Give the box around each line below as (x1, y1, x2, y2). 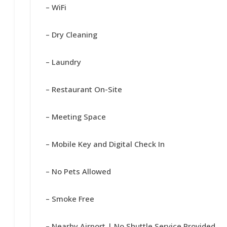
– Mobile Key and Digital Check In (46, 139, 165, 149)
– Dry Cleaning (46, 29, 98, 40)
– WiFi (46, 2, 67, 12)
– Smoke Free (46, 194, 95, 204)
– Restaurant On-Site (46, 84, 123, 94)
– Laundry (46, 57, 82, 67)
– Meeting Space (46, 111, 106, 122)
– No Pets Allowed (46, 166, 111, 176)
